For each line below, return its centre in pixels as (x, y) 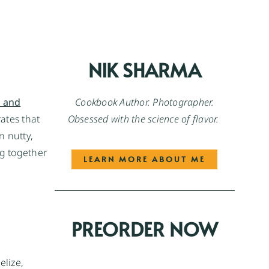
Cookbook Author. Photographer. (145, 102)
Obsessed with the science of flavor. (144, 119)
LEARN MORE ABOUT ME (145, 159)
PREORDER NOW (145, 228)
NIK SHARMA (144, 69)
